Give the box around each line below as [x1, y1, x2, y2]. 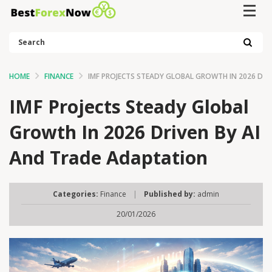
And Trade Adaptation [9, 144, 208, 170]
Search [8, 32, 35, 44]
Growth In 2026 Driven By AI [9, 119, 260, 144]
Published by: [144, 188, 195, 199]
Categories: [53, 188, 98, 199]
